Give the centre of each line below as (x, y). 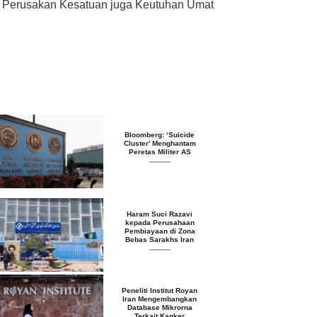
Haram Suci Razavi (160, 214)
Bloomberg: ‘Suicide (160, 134)
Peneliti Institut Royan (160, 290)
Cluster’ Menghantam (160, 143)
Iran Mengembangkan (160, 299)
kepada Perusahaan (160, 222)
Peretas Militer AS (160, 151)
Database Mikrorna (160, 307)
